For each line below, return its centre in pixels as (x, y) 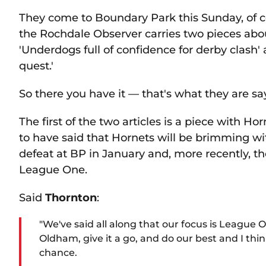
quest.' (36, 66)
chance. (58, 253)
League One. (53, 170)
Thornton (71, 198)
